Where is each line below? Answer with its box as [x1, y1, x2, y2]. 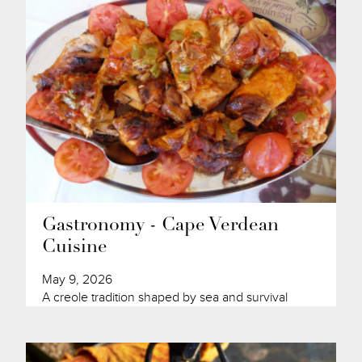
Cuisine [42, 238, 108, 258]
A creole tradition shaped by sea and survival [42, 289, 288, 306]
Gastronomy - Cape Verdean [42, 217, 280, 236]
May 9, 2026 [42, 271, 113, 288]
